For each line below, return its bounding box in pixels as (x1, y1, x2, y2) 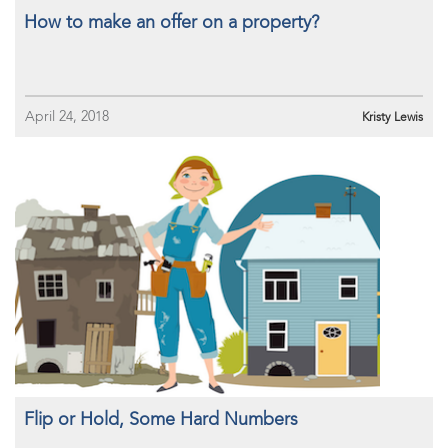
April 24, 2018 (25, 108, 109, 125)
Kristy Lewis (362, 110, 423, 124)
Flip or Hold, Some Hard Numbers (24, 408, 298, 430)
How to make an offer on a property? (24, 11, 319, 33)
